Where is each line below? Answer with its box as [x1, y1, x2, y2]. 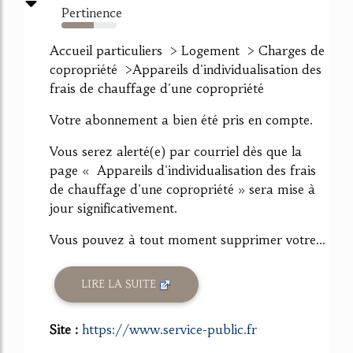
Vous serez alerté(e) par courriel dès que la [50, 143, 302, 159]
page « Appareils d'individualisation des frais [50, 162, 316, 178]
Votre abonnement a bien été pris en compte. [50, 112, 313, 128]
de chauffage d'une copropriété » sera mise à [50, 181, 315, 197]
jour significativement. [50, 200, 177, 216]
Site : [50, 321, 82, 337]
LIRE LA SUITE [81, 277, 160, 292]
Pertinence [61, 5, 122, 20]
